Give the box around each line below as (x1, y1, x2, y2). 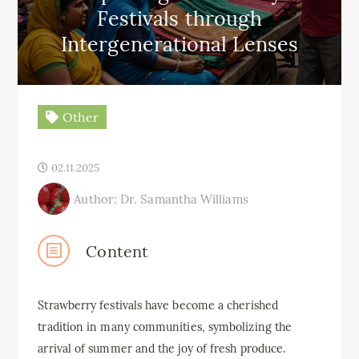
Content (86, 240, 148, 261)
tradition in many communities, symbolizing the (38, 320, 292, 334)
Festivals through (96, 6, 263, 31)
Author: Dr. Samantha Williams (74, 191, 248, 207)
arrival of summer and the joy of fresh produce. (38, 341, 286, 356)
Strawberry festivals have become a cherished (38, 298, 278, 313)
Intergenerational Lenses (61, 31, 298, 57)
